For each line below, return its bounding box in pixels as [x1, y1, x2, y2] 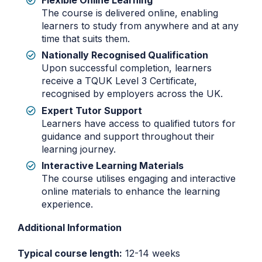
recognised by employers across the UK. [42, 88, 223, 100]
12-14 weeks [122, 247, 180, 260]
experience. [42, 198, 93, 211]
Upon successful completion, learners [42, 62, 212, 74]
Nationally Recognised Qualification [42, 49, 208, 61]
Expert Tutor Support [42, 104, 142, 116]
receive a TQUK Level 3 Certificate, [42, 75, 197, 87]
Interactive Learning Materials [42, 160, 184, 172]
